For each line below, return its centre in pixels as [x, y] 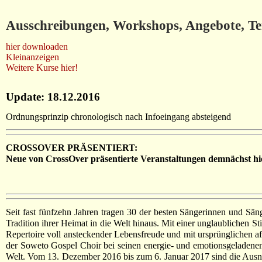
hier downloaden [37, 46]
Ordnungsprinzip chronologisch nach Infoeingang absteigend [118, 116]
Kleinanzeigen [32, 57]
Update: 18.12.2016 [53, 97]
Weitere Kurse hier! [42, 67]
